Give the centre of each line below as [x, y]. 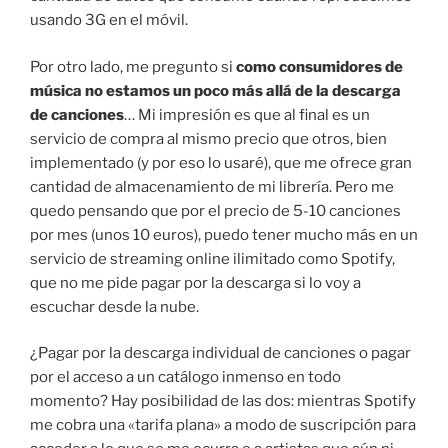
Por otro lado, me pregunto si [133, 66]
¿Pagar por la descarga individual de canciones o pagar [220, 353]
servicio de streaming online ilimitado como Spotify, [212, 258]
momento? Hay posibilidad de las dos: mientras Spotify [223, 401]
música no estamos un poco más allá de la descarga [215, 90]
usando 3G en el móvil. [109, 20]
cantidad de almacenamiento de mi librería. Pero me [212, 186]
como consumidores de [319, 66]
